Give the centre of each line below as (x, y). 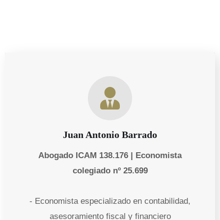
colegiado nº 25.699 (110, 170)
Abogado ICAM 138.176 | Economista (110, 155)
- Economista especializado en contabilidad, (110, 201)
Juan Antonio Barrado (110, 134)
